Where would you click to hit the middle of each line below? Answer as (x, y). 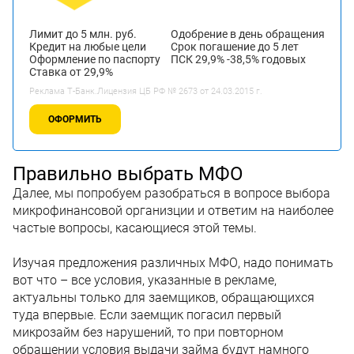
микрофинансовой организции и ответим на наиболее (173, 210)
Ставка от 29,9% (71, 72)
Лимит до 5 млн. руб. (83, 34)
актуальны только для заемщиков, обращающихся (164, 297)
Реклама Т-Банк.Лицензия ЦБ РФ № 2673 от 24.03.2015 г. (146, 91)
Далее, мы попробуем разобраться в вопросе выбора (171, 193)
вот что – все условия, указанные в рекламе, (145, 280)
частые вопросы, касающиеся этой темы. (135, 228)
